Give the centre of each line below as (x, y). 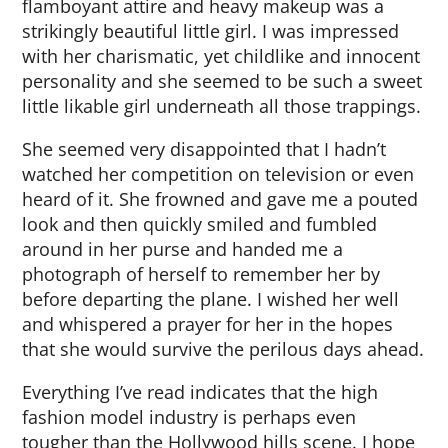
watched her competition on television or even (218, 174)
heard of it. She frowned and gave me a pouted (220, 199)
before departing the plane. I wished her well (211, 299)
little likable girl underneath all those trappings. (222, 106)
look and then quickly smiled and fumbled (200, 224)
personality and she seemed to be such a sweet (222, 81)
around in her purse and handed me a (183, 249)
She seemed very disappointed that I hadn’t (204, 149)
